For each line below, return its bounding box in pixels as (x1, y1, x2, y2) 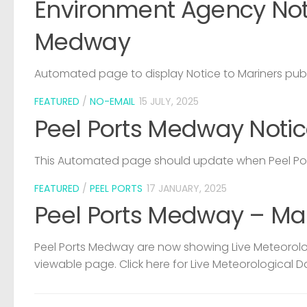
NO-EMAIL (90, 95, 135, 109)
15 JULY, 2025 (139, 95, 199, 109)
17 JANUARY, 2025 (147, 181, 227, 195)
